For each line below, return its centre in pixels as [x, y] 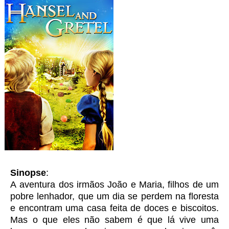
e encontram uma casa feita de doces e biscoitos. [114, 208]
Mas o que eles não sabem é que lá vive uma [114, 220]
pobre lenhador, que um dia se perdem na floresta [114, 196]
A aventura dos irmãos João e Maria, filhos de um [114, 184]
